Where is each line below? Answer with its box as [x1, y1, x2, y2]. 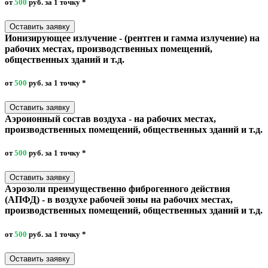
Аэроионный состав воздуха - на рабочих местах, [5, 114, 216, 124]
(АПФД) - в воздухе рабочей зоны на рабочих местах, [5, 194, 233, 205]
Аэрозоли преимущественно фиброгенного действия [5, 184, 230, 194]
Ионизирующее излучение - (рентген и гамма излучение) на [5, 32, 260, 43]
